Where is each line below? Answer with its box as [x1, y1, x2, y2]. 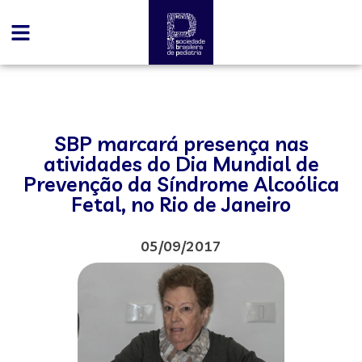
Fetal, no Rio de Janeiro [71, 192, 291, 217]
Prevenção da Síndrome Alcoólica [23, 171, 339, 196]
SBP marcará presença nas [53, 131, 309, 156]
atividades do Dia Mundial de [43, 151, 319, 176]
